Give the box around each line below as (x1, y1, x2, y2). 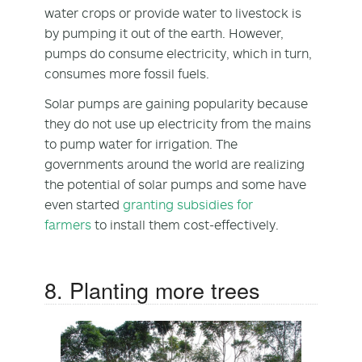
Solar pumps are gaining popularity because (44, 95, 308, 112)
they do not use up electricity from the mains (44, 115, 311, 132)
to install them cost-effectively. (91, 216, 279, 233)
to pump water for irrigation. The (44, 135, 238, 152)
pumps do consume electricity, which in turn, (44, 44, 312, 61)
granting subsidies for (123, 196, 253, 213)
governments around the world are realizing (44, 155, 305, 172)
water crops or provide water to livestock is (44, 4, 301, 21)
